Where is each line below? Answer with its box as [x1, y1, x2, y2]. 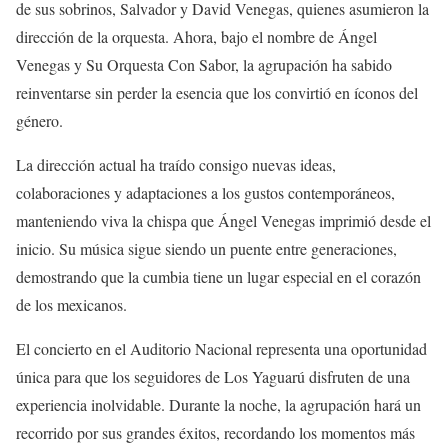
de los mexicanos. [16, 294, 127, 315]
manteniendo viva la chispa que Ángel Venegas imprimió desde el [16, 210, 431, 231]
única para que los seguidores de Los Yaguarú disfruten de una [16, 366, 410, 387]
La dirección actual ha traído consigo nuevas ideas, [16, 154, 336, 175]
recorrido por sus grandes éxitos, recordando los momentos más [16, 422, 415, 443]
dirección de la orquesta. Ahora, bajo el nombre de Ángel [16, 26, 377, 47]
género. [16, 110, 63, 131]
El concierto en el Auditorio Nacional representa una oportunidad [16, 338, 427, 359]
